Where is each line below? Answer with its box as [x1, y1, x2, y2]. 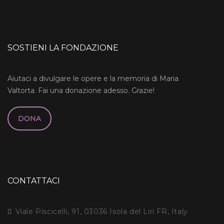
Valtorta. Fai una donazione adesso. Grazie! [7, 86, 154, 95]
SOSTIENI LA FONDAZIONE [7, 43, 118, 52]
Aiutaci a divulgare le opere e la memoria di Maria [7, 74, 178, 83]
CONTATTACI [7, 175, 60, 185]
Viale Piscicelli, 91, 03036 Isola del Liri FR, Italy [15, 206, 188, 216]
